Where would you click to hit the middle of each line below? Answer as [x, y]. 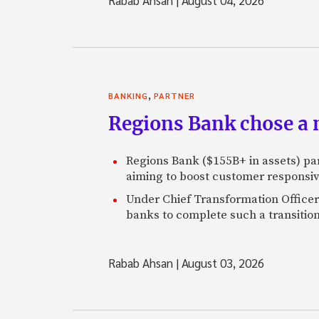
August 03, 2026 [221, 262]
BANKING [128, 95]
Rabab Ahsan [142, 262]
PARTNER [174, 95]
